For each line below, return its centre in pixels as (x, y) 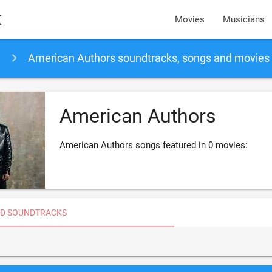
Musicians (244, 19)
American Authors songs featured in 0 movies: (153, 145)
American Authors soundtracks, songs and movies (148, 58)
